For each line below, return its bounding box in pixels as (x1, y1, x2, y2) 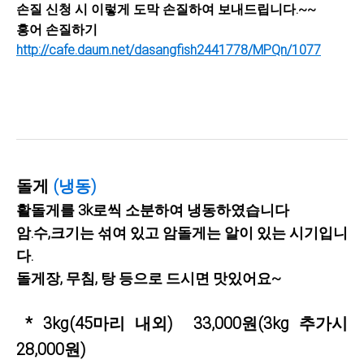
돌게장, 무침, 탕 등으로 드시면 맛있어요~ (16, 269, 281, 287)
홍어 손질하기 (16, 21, 97, 37)
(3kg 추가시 (257, 313, 349, 333)
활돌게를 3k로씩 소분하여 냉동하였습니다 (16, 201, 292, 219)
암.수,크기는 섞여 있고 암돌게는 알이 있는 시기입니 (16, 223, 348, 241)
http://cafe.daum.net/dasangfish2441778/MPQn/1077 (16, 41, 321, 58)
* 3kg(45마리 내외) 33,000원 (25, 313, 258, 333)
